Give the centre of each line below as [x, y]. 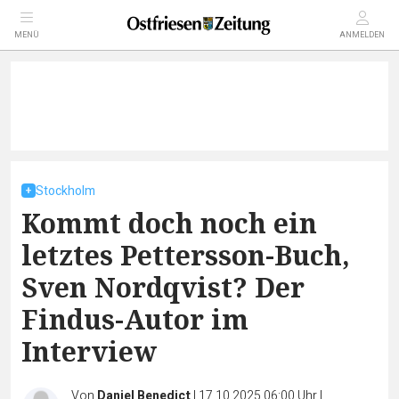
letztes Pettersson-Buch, [186, 255]
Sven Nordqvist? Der [163, 287]
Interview [89, 351]
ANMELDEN [362, 35]
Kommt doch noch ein [169, 223]
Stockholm [65, 191]
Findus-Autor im [135, 319]
